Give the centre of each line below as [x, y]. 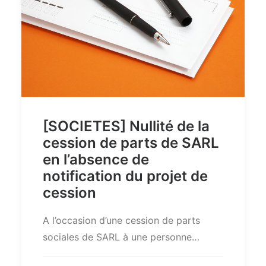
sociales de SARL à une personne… [121, 237]
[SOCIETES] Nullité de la [126, 126]
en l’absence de [96, 159]
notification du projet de [125, 176]
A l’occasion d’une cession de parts [121, 220]
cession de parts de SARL [131, 142]
